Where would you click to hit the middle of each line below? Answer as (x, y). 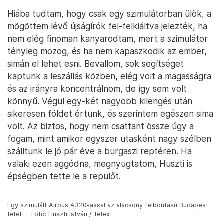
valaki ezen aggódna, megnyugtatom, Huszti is (100, 164)
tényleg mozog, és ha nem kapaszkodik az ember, (107, 51)
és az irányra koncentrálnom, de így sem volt (97, 89)
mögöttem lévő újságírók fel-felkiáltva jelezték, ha (107, 26)
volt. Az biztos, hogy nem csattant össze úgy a (101, 126)
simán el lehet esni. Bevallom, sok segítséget (96, 64)
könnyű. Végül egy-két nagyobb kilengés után (100, 101)
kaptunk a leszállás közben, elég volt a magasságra (109, 76)
